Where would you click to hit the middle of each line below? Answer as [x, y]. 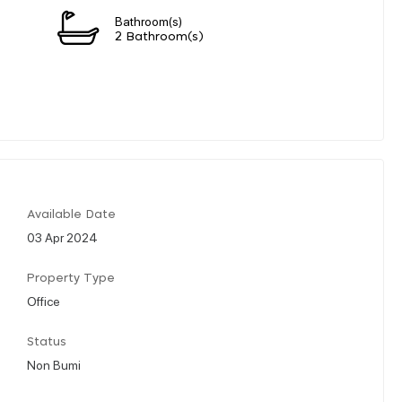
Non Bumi [54, 364]
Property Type [71, 278]
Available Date [71, 214]
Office [44, 300]
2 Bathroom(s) [159, 37]
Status [47, 342]
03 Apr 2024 [62, 236]
